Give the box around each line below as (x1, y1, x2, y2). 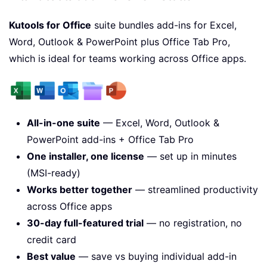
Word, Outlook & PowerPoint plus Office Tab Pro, (9, 35, 230, 48)
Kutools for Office (9, 18, 91, 31)
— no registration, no (144, 216, 242, 229)
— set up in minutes (144, 150, 237, 162)
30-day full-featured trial (27, 216, 144, 229)
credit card (27, 233, 76, 246)
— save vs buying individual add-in (76, 250, 237, 262)
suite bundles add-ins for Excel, (91, 18, 237, 31)
